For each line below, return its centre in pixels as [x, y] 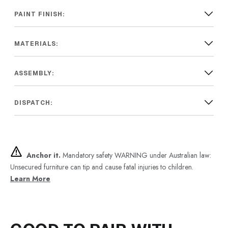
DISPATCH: [34, 103]
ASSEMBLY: [34, 73]
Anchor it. [44, 155]
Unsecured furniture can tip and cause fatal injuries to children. [102, 167]
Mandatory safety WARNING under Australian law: [136, 155]
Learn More [30, 178]
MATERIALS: [36, 44]
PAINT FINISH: [40, 14]
